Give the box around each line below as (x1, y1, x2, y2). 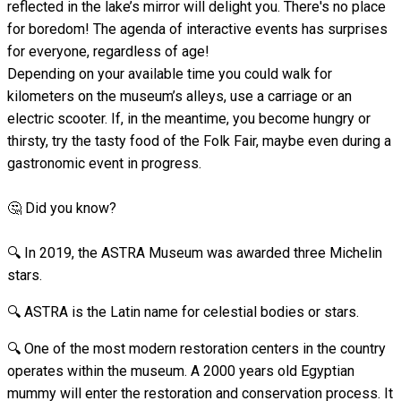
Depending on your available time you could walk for (7, 64, 332, 82)
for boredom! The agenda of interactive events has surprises (7, 20, 388, 38)
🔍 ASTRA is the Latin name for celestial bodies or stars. (7, 303, 359, 320)
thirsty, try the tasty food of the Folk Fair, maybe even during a (7, 132, 391, 149)
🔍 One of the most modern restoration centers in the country (7, 339, 386, 357)
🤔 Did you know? (7, 199, 116, 217)
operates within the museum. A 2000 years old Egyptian (7, 362, 354, 380)
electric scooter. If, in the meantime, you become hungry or (7, 109, 371, 127)
